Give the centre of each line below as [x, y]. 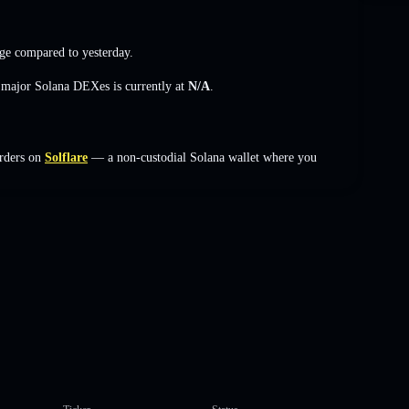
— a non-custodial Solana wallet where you [202, 157]
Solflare [66, 157]
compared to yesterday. [72, 52]
